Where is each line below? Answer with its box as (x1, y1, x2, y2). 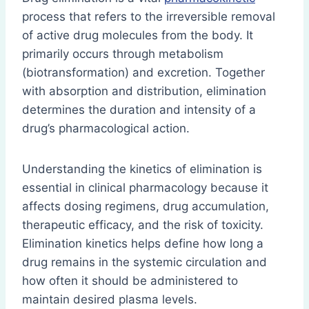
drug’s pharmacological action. (22, 121, 190, 136)
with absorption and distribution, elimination (22, 84, 266, 99)
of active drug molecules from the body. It (22, 28, 253, 43)
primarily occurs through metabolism (22, 47, 223, 61)
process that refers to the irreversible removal (22, 10, 275, 24)
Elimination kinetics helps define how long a (22, 237, 263, 251)
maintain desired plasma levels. (22, 292, 197, 307)
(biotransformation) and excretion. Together (22, 66, 265, 80)
